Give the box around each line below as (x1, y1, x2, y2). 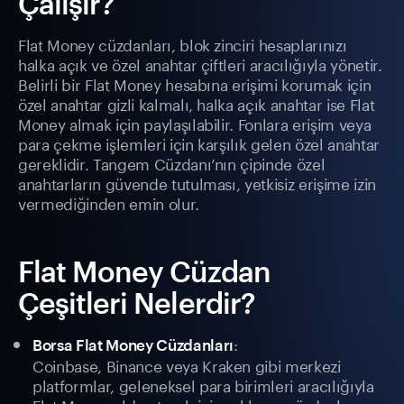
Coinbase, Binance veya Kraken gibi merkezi (32, 353, 341, 377)
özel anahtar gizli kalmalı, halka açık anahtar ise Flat (18, 91, 375, 115)
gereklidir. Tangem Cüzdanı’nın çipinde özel (18, 151, 326, 175)
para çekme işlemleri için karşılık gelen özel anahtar (18, 131, 380, 155)
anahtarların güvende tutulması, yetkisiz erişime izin (18, 170, 376, 195)
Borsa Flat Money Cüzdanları (32, 335, 234, 354)
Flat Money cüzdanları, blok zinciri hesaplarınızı (18, 32, 347, 56)
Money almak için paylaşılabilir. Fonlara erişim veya (18, 111, 372, 135)
